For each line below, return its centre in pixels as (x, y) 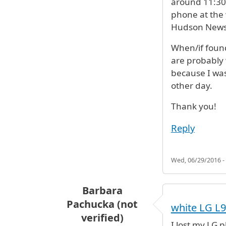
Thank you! (193, 106)
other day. (191, 86)
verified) (102, 218)
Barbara (102, 191)
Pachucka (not (102, 204)
